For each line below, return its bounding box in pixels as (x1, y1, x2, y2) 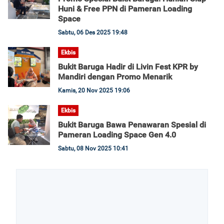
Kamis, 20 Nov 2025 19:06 (58, 87, 130, 94)
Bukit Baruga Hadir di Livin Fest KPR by (58, 62, 198, 71)
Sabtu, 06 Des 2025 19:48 (58, 29, 127, 36)
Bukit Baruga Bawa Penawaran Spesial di (58, 120, 206, 129)
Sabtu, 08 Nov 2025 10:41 (58, 145, 128, 152)
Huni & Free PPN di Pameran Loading (58, 4, 192, 13)
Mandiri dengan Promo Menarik (58, 72, 172, 81)
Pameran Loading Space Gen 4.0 (58, 130, 176, 139)
